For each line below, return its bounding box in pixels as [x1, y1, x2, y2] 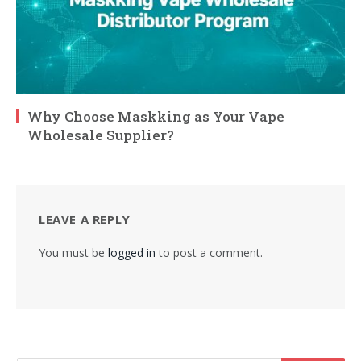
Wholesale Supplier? [27, 126, 174, 145]
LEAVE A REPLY [39, 211, 131, 228]
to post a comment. [156, 245, 263, 261]
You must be [39, 245, 108, 261]
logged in [108, 245, 156, 261]
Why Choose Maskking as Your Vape [27, 107, 284, 127]
